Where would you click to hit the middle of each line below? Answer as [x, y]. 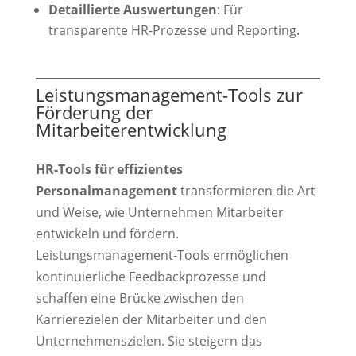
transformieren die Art [246, 191]
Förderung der [94, 112]
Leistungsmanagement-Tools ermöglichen [162, 255]
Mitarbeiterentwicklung [131, 130]
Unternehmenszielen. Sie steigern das [149, 341]
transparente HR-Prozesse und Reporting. [174, 31]
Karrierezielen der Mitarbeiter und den [151, 320]
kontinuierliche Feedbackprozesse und [151, 277]
